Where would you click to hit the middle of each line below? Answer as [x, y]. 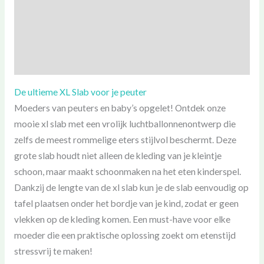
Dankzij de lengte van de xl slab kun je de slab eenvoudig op [131, 187]
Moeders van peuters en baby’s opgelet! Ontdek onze [120, 108]
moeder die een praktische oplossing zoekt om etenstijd [125, 235]
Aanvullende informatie [61, 37]
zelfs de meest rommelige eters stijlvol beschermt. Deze [125, 139]
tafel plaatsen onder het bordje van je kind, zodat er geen [126, 203]
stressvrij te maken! [53, 251]
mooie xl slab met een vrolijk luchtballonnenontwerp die [125, 123]
